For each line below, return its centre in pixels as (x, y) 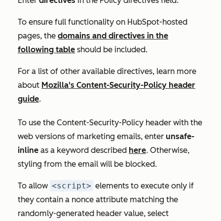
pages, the (38, 36)
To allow (34, 186)
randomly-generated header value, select (93, 214)
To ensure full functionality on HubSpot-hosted (103, 22)
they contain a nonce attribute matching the (98, 200)
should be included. (111, 50)
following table (46, 50)
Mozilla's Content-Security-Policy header (118, 85)
